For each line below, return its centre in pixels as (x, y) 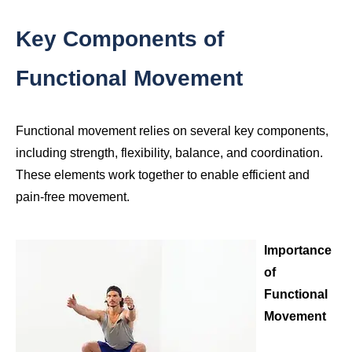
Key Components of (120, 39)
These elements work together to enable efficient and (163, 175)
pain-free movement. (73, 197)
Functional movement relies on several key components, (172, 131)
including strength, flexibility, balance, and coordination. (169, 153)
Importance (298, 251)
